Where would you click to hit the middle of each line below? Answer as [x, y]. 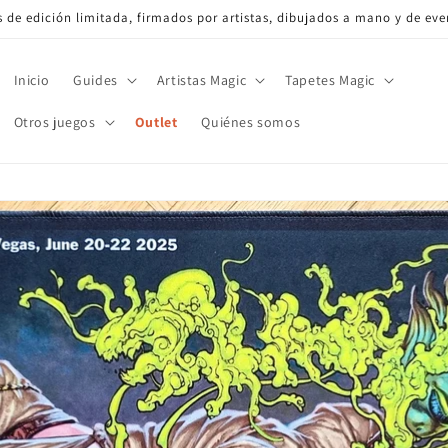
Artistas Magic [201, 80]
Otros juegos [54, 122]
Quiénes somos [251, 122]
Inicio [31, 80]
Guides [95, 80]
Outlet [156, 122]
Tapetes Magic [330, 80]
